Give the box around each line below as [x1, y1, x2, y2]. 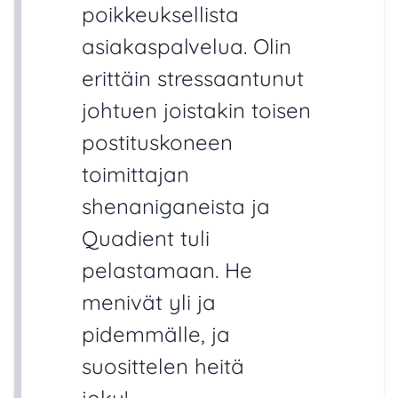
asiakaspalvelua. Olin [82, 33, 291, 60]
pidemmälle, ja [82, 321, 230, 348]
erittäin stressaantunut [82, 65, 304, 92]
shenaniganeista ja [82, 193, 270, 220]
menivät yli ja [82, 289, 216, 316]
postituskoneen [82, 129, 233, 156]
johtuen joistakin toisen [82, 97, 311, 124]
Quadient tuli [82, 225, 210, 252]
